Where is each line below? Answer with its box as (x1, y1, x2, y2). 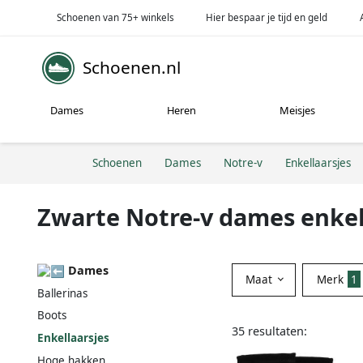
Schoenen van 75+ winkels (56, 11, 174, 23)
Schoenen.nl (83, 56, 181, 79)
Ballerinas (37, 285, 88, 301)
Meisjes (280, 103, 316, 118)
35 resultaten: (232, 322, 307, 339)
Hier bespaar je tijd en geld (206, 11, 328, 23)
